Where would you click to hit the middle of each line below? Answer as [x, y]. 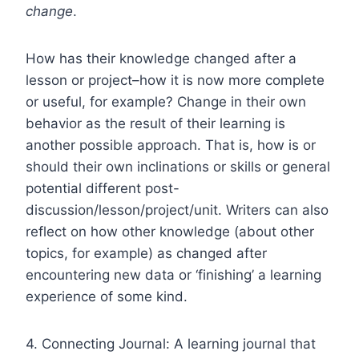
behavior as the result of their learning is [155, 123]
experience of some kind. [107, 296]
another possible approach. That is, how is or [171, 145]
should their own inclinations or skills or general [178, 166]
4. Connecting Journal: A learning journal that [171, 343]
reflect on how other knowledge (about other [170, 231]
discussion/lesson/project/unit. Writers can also [177, 210]
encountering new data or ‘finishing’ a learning [173, 274]
